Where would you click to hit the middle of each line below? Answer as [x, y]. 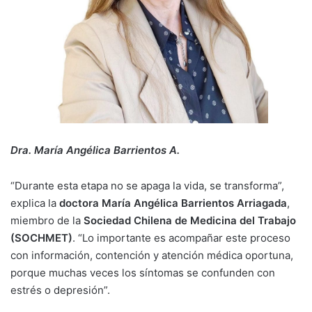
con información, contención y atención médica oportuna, [152, 256]
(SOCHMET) [41, 238]
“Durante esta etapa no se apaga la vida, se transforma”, [147, 186]
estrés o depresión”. [60, 290]
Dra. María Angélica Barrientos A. [95, 150]
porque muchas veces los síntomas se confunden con [143, 273]
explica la [35, 203]
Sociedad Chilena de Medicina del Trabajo [190, 221]
